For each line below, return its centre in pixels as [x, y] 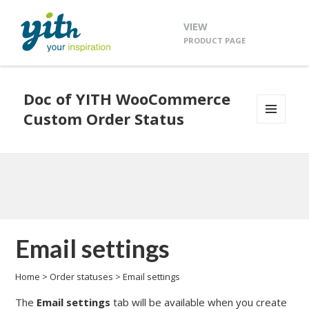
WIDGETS [276, 152]
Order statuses [82, 277]
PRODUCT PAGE [215, 40]
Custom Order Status [104, 119]
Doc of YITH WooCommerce [127, 99]
